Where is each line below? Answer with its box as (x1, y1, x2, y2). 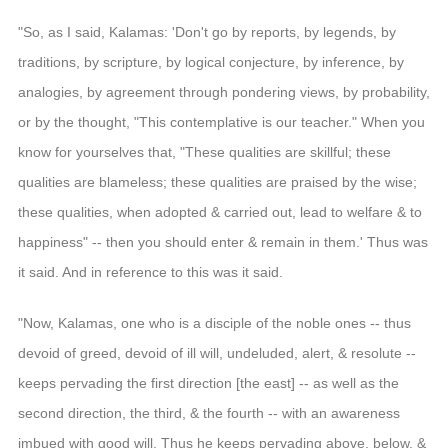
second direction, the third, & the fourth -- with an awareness (17, 404, 400, 421)
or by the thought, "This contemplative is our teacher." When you (17, 113, 425, 130)
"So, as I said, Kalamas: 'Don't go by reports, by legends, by (17, 23, 396, 40)
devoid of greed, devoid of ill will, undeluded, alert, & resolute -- (17, 344, 416, 361)
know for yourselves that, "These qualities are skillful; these (17, 143, 391, 160)
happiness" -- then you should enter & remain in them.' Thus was (17, 233, 428, 250)
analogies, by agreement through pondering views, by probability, (17, 83, 430, 100)
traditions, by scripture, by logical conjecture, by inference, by (17, 53, 404, 70)
